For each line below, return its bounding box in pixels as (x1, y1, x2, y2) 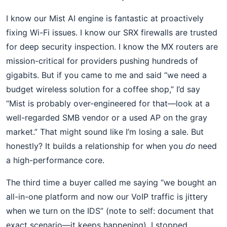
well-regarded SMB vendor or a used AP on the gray (6, 112, 207, 123)
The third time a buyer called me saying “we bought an (6, 177, 216, 187)
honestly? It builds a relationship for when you (6, 141, 185, 151)
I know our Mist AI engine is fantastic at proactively (6, 13, 204, 23)
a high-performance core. (6, 155, 104, 165)
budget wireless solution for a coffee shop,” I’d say (6, 84, 200, 94)
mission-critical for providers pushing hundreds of (6, 56, 198, 66)
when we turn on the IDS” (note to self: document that (6, 206, 214, 216)
